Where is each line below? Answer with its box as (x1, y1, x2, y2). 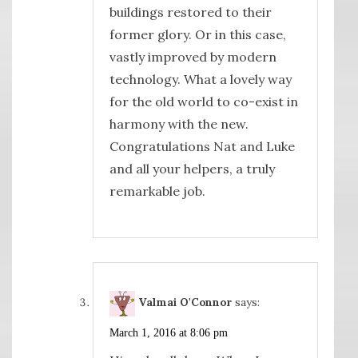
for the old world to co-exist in (109, 93, 298, 110)
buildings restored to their (109, 4, 272, 21)
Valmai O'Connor (137, 295, 232, 310)
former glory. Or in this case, (109, 26, 286, 43)
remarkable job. (109, 183, 205, 200)
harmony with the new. (109, 116, 249, 133)
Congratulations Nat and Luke (109, 138, 295, 155)
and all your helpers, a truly (109, 161, 275, 177)
